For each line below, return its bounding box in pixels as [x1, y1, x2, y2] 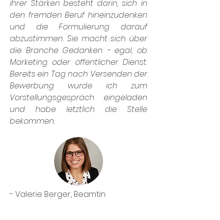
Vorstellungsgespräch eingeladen [10, 92, 147, 103]
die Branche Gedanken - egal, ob [10, 45, 147, 56]
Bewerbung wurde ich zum [10, 80, 147, 91]
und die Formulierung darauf [10, 21, 147, 32]
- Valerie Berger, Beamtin [10, 189, 106, 200]
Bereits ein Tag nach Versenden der [10, 68, 147, 80]
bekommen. [10, 115, 55, 127]
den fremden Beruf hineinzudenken [10, 9, 147, 21]
